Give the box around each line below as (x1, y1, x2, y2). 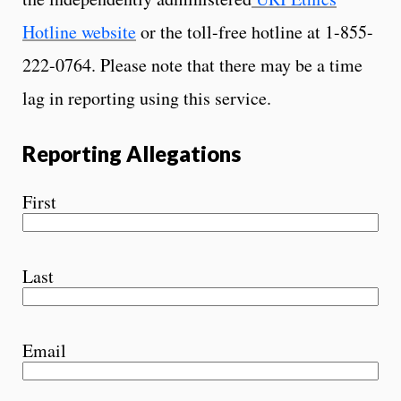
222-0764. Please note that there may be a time (22, 52, 363, 77)
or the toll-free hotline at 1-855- (136, 19, 373, 44)
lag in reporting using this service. (22, 85, 271, 110)
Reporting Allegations (22, 140, 241, 166)
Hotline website (22, 19, 136, 44)
